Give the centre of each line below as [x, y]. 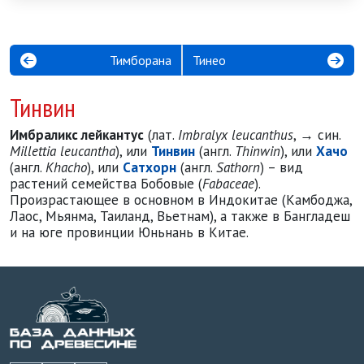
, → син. [317, 135]
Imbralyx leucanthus [236, 135]
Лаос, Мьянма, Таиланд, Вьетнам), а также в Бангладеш [180, 216]
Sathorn [238, 167]
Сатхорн [149, 167]
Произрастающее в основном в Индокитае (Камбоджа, [181, 200]
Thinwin [258, 151]
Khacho [66, 167]
